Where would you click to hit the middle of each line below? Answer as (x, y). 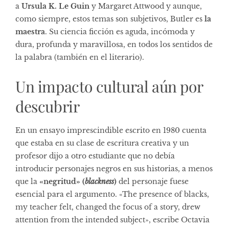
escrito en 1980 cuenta (165, 130)
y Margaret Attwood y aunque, (146, 6)
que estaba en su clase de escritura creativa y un (102, 143)
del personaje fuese (153, 181)
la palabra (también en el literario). (80, 57)
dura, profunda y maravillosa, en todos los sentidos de (114, 44)
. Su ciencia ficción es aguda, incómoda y (120, 31)
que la (27, 181)
